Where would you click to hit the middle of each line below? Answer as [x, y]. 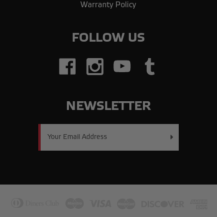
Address [22, 134]
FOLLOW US [108, 38]
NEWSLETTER [108, 106]
